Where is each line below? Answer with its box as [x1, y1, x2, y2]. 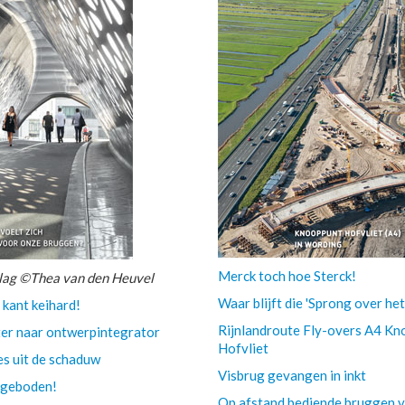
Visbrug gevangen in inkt [218, 367, 367, 383]
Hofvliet [218, 340, 269, 356]
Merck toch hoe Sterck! [218, 268, 357, 284]
